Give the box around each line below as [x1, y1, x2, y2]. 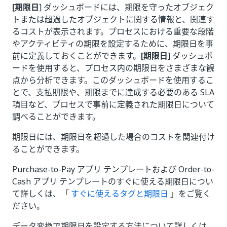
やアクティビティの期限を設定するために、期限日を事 [12, 37, 213, 50]
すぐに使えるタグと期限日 [71, 187, 168, 200]
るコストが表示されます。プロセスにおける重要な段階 [12, 25, 214, 37]
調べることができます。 [12, 110, 100, 123]
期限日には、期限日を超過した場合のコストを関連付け [12, 131, 215, 143]
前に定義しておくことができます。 [12, 50, 141, 62]
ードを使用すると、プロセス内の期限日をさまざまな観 [12, 62, 214, 74]
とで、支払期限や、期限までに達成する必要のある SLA [12, 86, 214, 98]
